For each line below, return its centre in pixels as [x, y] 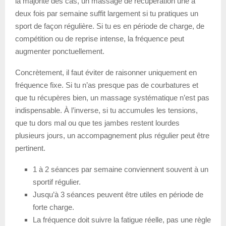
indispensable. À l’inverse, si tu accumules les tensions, [106, 110]
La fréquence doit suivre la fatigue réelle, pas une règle [122, 220]
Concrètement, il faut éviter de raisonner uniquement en [106, 73]
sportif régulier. [57, 182]
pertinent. [30, 148]
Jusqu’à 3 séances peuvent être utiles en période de [118, 195]
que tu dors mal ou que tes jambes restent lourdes [97, 123]
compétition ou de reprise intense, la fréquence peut [100, 39]
